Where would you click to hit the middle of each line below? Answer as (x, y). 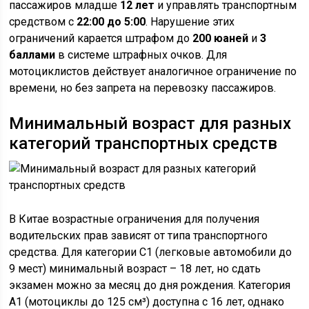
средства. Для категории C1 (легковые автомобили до (151, 252)
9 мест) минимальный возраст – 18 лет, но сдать (135, 269)
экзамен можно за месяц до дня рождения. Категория (150, 285)
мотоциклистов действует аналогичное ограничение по (153, 71)
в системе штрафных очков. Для (141, 55)
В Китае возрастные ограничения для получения (134, 219)
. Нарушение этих (190, 22)
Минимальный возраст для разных (150, 123)
